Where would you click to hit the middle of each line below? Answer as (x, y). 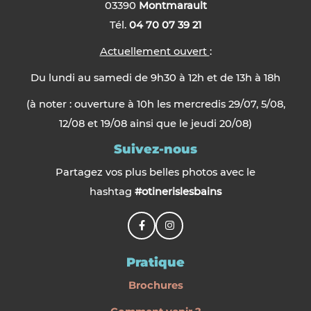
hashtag (112, 192)
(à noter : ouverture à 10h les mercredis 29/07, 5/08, (155, 104)
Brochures (155, 286)
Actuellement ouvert (154, 52)
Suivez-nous (155, 150)
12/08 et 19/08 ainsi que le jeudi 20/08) (155, 124)
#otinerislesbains (178, 192)
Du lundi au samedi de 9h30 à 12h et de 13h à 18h (155, 78)
